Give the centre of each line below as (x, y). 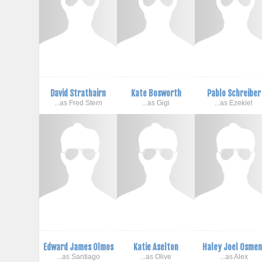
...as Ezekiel (234, 103)
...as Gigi (156, 103)
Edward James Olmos (78, 247)
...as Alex (234, 256)
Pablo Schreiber (234, 93)
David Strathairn (78, 93)
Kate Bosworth (156, 93)
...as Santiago (78, 256)
